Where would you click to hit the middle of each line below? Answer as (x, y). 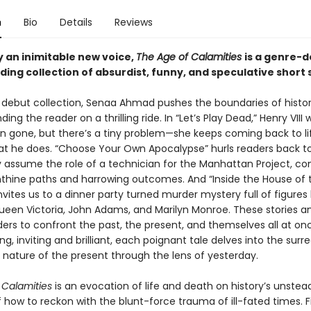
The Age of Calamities (188, 57)
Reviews (133, 22)
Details (76, 22)
